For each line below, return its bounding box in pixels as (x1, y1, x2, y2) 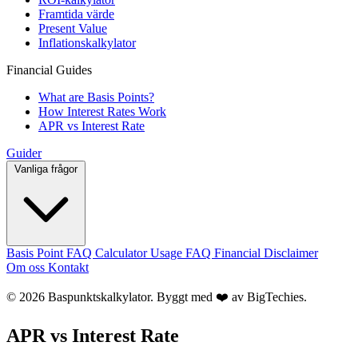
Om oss (6, 261, 48, 274)
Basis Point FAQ (6, 246, 95, 260)
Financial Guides (6, 63, 92, 77)
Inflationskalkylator (38, 36, 136, 50)
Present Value (38, 22, 107, 35)
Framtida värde (38, 7, 114, 21)
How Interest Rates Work (38, 105, 166, 118)
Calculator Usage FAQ (95, 246, 214, 260)
